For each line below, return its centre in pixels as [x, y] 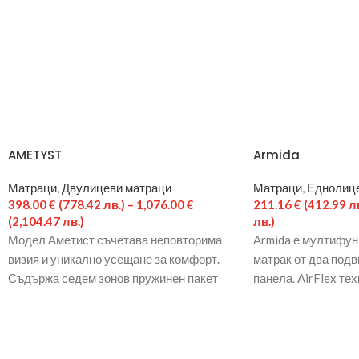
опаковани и [41, 317]
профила [277, 317]
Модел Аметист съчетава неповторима [115, 240]
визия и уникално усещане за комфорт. [114, 259]
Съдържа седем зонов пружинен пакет [113, 278]
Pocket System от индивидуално [95, 297]
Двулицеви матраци [117, 188]
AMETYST [35, 155]
